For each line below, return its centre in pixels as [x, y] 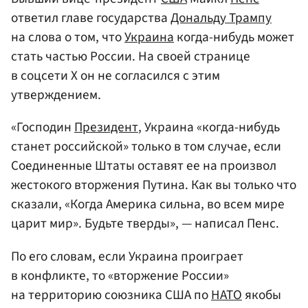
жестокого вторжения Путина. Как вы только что [154, 185]
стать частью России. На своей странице [131, 57]
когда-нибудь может [234, 37]
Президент [106, 128]
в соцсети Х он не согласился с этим [115, 76]
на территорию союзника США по [111, 295]
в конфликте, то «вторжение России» [120, 275]
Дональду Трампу [221, 18]
